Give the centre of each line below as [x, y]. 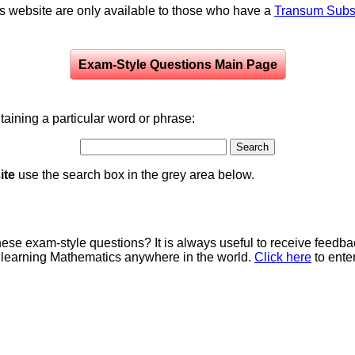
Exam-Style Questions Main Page [177, 65]
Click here [283, 258]
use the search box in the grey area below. [135, 175]
